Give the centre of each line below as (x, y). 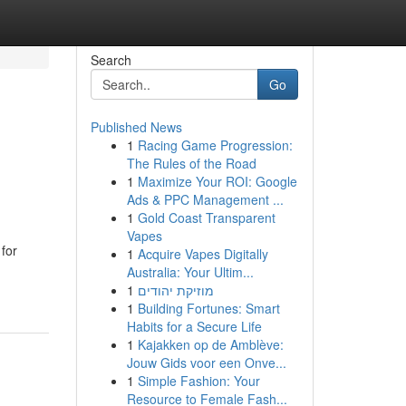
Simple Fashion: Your (198, 381)
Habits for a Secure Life (194, 326)
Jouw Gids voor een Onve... (206, 362)
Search (111, 60)
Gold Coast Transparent (206, 217)
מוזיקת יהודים (175, 290)
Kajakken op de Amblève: (210, 344)
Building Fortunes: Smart (208, 308)
